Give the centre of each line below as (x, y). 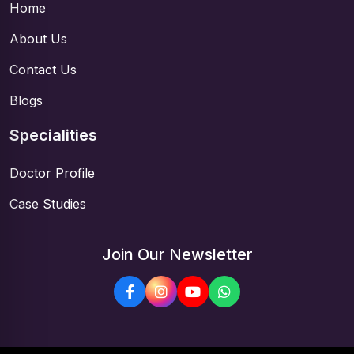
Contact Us (43, 69)
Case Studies (48, 203)
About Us (38, 38)
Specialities (53, 135)
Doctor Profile (52, 173)
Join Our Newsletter (177, 254)
